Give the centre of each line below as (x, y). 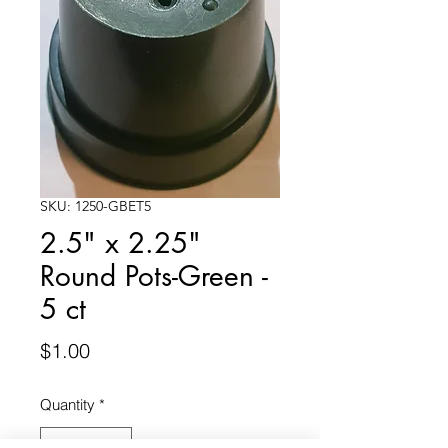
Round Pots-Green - (154, 276)
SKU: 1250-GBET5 (95, 206)
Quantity (67, 405)
